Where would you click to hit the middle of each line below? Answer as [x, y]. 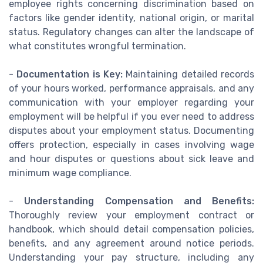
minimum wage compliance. [70, 173]
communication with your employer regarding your [131, 102]
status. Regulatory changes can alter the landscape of [131, 32]
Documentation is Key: [70, 74]
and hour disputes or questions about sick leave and [131, 159]
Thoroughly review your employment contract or [131, 215]
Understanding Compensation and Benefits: [139, 201]
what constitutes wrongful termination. [97, 46]
